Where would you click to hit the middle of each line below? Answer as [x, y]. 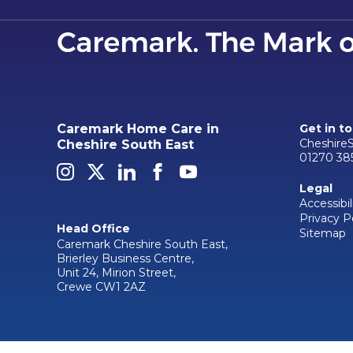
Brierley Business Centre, [125, 258]
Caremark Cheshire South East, [142, 244]
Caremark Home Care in [138, 128]
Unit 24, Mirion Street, [116, 272]
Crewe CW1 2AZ [101, 286]
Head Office [93, 229]
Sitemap [323, 234]
